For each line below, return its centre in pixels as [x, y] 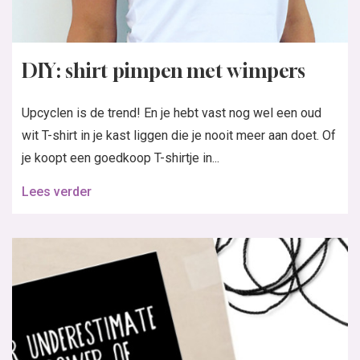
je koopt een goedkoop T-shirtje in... [121, 157]
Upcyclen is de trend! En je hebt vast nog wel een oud [172, 112]
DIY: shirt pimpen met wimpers [164, 70]
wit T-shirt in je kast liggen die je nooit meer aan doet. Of [179, 135]
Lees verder [57, 191]
